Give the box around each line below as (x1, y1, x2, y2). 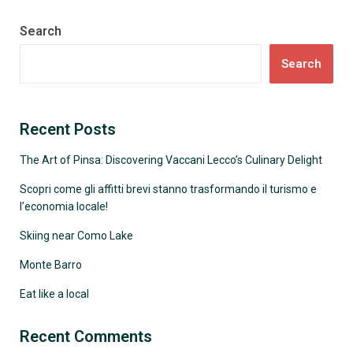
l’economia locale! (20, 200, 108, 213)
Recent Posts (20, 120, 116, 139)
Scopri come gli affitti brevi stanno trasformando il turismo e (20, 183, 317, 195)
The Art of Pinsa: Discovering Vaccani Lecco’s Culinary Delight (20, 154, 322, 166)
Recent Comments (20, 327, 152, 346)
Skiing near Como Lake (20, 229, 133, 242)
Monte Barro (20, 258, 82, 271)
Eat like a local (20, 288, 89, 300)
